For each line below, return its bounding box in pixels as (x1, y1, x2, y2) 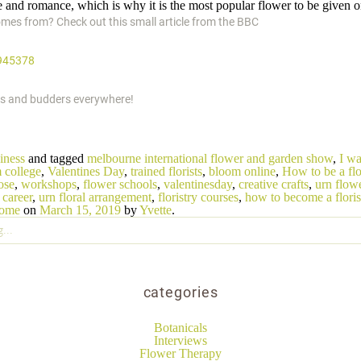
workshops (21, 177, 77, 191)
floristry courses (158, 190, 239, 204)
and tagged (25, 151, 87, 165)
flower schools (83, 177, 157, 191)
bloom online (209, 164, 276, 178)
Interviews (154, 334, 207, 347)
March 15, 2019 (39, 203, 121, 217)
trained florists (131, 164, 202, 178)
